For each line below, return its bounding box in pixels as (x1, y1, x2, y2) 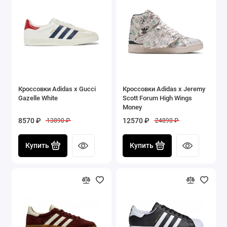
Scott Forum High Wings (123, 94, 192, 102)
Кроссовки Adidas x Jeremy (123, 85, 205, 93)
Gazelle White (18, 94, 58, 102)
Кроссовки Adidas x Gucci (18, 85, 96, 93)
